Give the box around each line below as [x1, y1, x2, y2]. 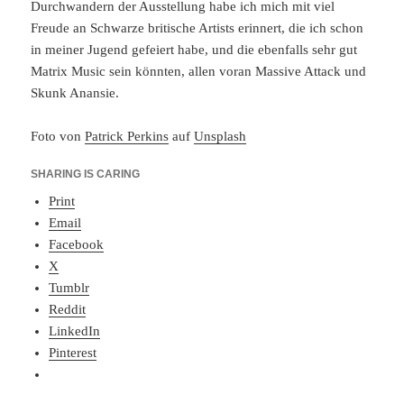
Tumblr [49, 280, 90, 295]
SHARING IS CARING [31, 167, 141, 180]
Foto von [31, 128, 86, 143]
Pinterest [49, 344, 97, 360]
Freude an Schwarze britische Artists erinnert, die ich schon [31, 20, 364, 35]
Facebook [49, 236, 105, 252]
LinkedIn [49, 323, 101, 338]
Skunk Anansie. [31, 85, 120, 100]
